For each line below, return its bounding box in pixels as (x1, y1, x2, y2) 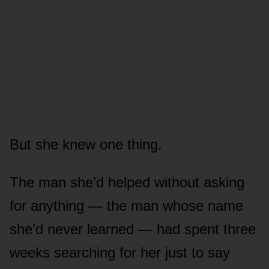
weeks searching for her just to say (10, 244, 230, 261)
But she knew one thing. (10, 136, 162, 153)
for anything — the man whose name (10, 197, 243, 214)
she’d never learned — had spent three (10, 220, 256, 237)
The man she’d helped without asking (10, 174, 244, 190)
